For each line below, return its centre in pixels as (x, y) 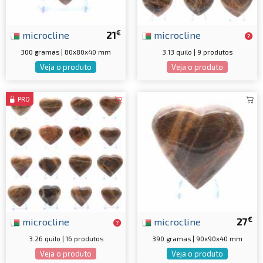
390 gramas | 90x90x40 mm (197, 239)
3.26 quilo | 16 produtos (66, 239)
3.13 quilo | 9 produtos (197, 52)
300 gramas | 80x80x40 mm (66, 52)
